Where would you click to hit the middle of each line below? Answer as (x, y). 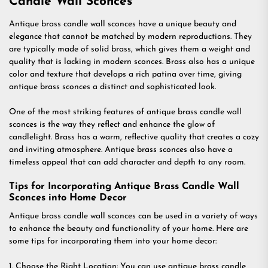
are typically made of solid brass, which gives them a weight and (130, 49)
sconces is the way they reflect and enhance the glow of (112, 125)
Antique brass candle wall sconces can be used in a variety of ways (133, 216)
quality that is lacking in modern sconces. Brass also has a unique (132, 62)
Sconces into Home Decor (68, 198)
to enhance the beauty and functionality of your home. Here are (129, 229)
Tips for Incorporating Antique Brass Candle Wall (124, 187)
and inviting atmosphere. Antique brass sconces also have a (121, 150)
